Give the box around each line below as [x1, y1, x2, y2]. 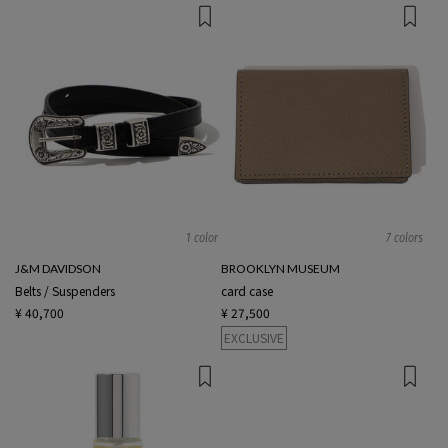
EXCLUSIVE [223, 329, 284, 347]
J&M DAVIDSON [15, 261, 101, 277]
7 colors [386, 230, 423, 246]
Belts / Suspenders [15, 282, 115, 300]
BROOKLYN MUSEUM [220, 261, 340, 277]
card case [220, 282, 273, 300]
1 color [185, 230, 218, 246]
